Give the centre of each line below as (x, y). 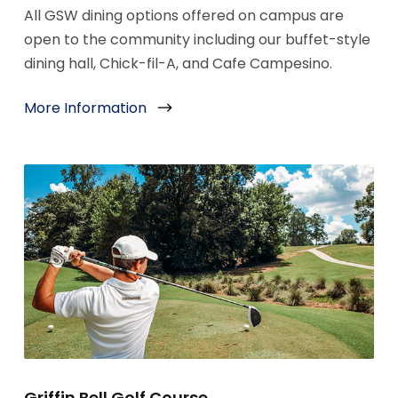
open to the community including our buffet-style (197, 39)
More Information (85, 108)
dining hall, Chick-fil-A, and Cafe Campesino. (178, 63)
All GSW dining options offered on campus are (183, 15)
